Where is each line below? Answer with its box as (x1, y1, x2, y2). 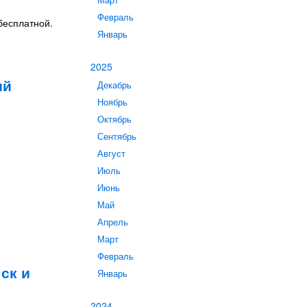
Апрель (97, 216, 128, 228)
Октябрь (97, 113, 132, 125)
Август (97, 147, 125, 160)
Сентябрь (97, 130, 136, 143)
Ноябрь (97, 96, 127, 108)
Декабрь (97, 79, 132, 91)
